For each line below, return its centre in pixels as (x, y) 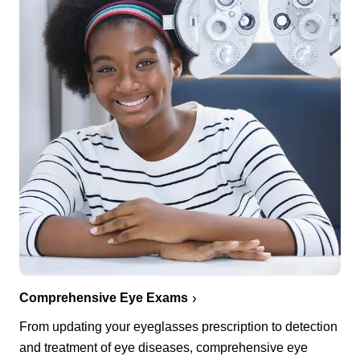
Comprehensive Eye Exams (104, 298)
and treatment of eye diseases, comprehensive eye (164, 348)
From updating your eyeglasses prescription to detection (178, 327)
